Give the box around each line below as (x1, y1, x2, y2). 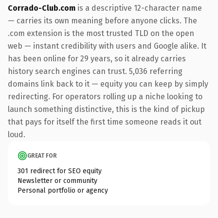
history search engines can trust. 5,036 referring (8, 66, 182, 76)
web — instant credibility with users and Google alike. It (8, 41, 206, 51)
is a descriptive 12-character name (75, 3, 202, 13)
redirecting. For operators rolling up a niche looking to (8, 91, 202, 101)
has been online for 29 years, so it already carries (8, 54, 186, 63)
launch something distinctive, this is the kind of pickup (8, 104, 205, 114)
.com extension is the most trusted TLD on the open (8, 28, 194, 38)
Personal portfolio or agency (18, 186, 108, 195)
